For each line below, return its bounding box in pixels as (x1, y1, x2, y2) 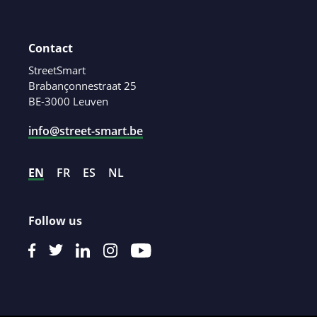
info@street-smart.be (28, 122, 143, 139)
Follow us (28, 212, 82, 229)
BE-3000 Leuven (28, 94, 108, 108)
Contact (28, 40, 73, 56)
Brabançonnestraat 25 (28, 79, 137, 93)
